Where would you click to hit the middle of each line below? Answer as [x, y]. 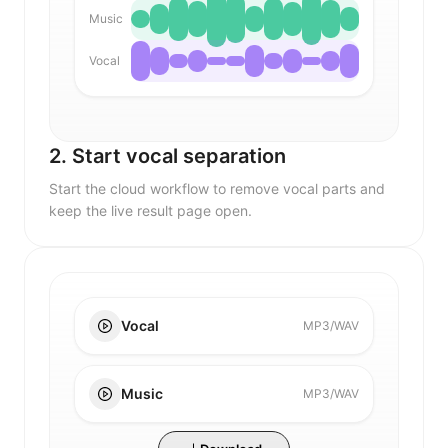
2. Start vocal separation [167, 155]
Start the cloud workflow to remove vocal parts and [217, 188]
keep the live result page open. [150, 210]
